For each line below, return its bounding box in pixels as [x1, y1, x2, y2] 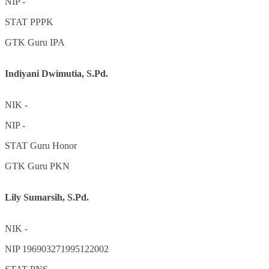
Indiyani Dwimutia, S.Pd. [5, 68, 108, 79]
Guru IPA [28, 37, 65, 48]
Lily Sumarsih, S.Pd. [5, 192, 89, 203]
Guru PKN [28, 161, 70, 172]
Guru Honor [30, 141, 77, 151]
